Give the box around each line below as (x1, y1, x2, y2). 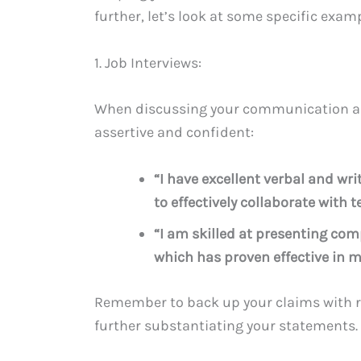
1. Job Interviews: (94, 53, 201, 72)
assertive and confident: (94, 123, 254, 142)
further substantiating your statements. (94, 317, 358, 335)
